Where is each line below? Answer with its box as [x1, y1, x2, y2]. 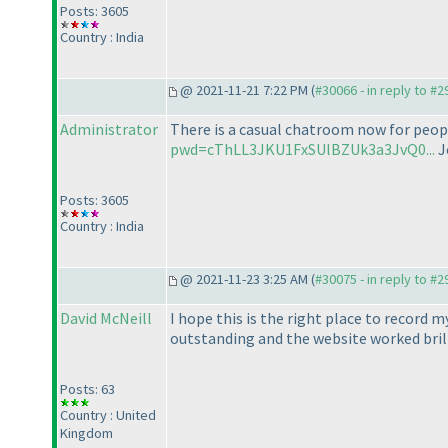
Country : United [60, 406, 156, 425]
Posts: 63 [60, 380, 115, 399]
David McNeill [60, 308, 152, 329]
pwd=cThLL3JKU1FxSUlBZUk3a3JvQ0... [170, 139, 435, 160]
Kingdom [60, 424, 113, 443]
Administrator [60, 119, 158, 140]
